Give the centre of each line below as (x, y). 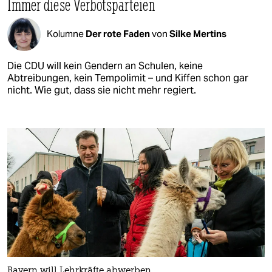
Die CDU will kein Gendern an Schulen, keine (105, 66)
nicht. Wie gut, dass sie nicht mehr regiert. (102, 90)
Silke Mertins (198, 34)
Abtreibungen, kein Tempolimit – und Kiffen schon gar (128, 78)
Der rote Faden (119, 34)
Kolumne (66, 34)
